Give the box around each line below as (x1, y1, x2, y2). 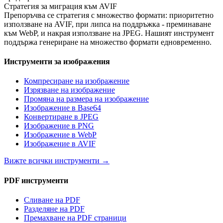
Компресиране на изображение (24, 77, 129, 86)
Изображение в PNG (24, 121, 94, 130)
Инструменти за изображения (4, 57, 110, 66)
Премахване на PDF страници (24, 213, 126, 222)
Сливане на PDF (24, 195, 80, 204)
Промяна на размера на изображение (24, 95, 149, 104)
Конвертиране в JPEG (24, 112, 99, 121)
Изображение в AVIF (24, 139, 96, 148)
